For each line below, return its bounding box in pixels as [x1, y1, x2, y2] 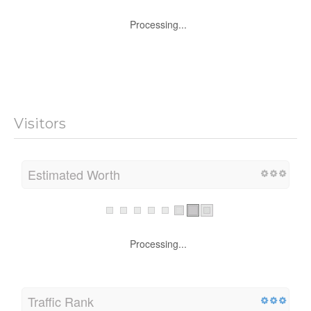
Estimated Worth [28, 164, 120, 183]
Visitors [14, 114, 66, 131]
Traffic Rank [28, 290, 94, 309]
